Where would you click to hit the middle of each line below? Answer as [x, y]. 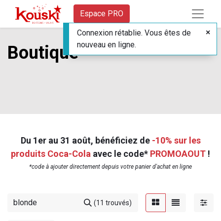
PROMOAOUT [178, 154]
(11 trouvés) [113, 203]
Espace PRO [102, 14]
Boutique [43, 53]
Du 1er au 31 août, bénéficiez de [86, 140]
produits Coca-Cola [51, 154]
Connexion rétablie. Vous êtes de [134, 33]
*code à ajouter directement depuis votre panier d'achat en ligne [110, 167]
